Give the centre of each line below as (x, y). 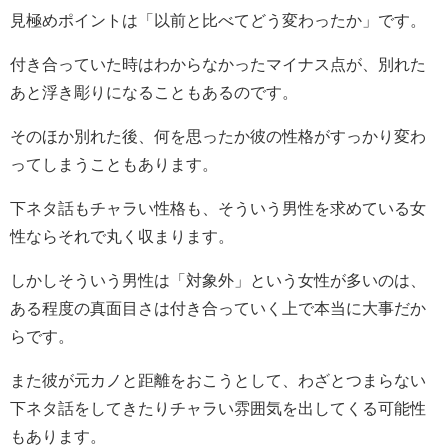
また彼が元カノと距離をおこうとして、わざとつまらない (218, 379)
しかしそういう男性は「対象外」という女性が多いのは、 (218, 279)
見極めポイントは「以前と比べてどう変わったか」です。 (218, 19)
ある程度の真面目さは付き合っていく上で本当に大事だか (218, 307)
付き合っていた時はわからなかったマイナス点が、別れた (218, 63)
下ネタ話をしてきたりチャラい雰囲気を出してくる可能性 (218, 407)
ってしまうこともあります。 (114, 163)
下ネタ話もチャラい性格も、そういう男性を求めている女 (218, 207)
